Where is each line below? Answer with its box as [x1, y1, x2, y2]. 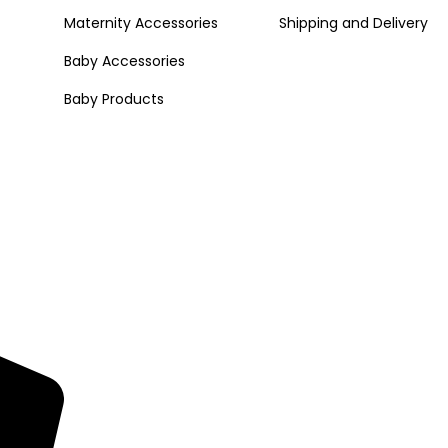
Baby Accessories [64, 51, 186, 72]
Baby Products [64, 89, 165, 110]
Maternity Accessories [64, 13, 219, 34]
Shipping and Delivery [279, 13, 429, 34]
